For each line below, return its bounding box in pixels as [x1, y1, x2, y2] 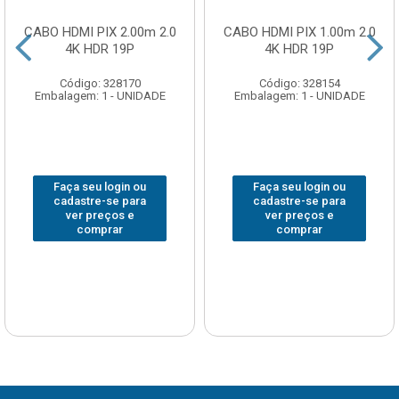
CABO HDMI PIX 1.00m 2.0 [223, 24, 376, 41]
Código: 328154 [258, 77, 340, 91]
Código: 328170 [59, 77, 141, 91]
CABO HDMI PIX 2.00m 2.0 [23, 24, 176, 41]
